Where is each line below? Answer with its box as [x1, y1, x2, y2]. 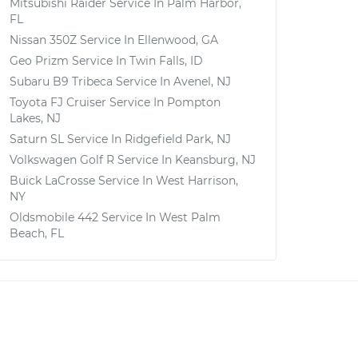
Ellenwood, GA [137, 33, 218, 47]
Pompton [167, 95, 221, 109]
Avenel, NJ [173, 74, 231, 89]
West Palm [159, 210, 221, 225]
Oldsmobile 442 [10, 210, 98, 225]
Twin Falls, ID [129, 54, 203, 68]
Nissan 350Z [10, 33, 77, 47]
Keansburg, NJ [175, 153, 256, 167]
